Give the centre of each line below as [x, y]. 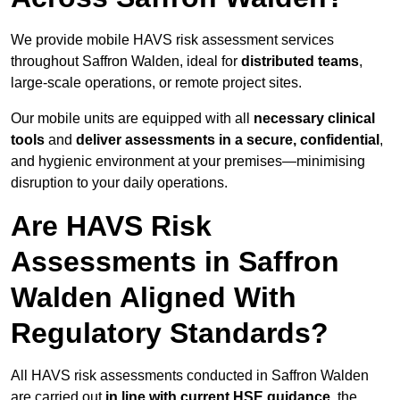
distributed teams [300, 62]
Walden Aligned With [154, 298]
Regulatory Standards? [170, 333]
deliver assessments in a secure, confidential [228, 140]
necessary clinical [314, 119]
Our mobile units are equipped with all [132, 119]
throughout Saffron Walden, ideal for [126, 62]
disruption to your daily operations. [119, 183]
